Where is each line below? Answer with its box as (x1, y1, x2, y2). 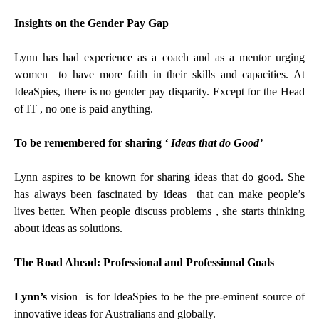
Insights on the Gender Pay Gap (14, 16, 169, 29)
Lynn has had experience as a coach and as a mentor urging (14, 51, 305, 63)
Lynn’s (14, 290, 47, 303)
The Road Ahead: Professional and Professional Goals (14, 256, 274, 268)
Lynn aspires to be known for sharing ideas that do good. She (14, 170, 305, 183)
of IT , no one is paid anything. (14, 102, 153, 115)
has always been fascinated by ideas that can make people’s (14, 187, 305, 200)
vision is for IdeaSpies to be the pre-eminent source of (47, 290, 305, 303)
